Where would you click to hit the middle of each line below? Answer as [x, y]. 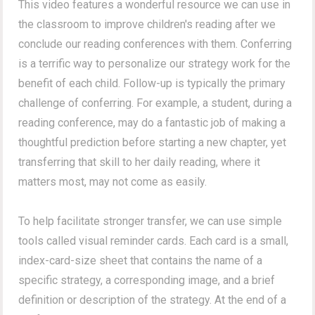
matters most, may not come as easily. [113, 181]
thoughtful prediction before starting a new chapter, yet [153, 142]
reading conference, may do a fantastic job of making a [152, 122]
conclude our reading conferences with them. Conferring [155, 44]
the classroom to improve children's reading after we [147, 24]
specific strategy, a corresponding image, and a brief [147, 280]
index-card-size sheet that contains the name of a [141, 260]
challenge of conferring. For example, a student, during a [155, 103]
